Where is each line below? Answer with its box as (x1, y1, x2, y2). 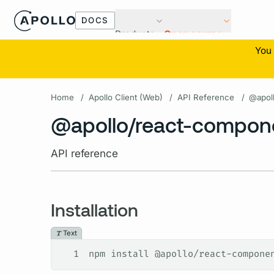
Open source (164, 28, 223, 40)
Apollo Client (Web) (88, 92, 163, 103)
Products (114, 28, 155, 40)
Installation (50, 198, 138, 220)
